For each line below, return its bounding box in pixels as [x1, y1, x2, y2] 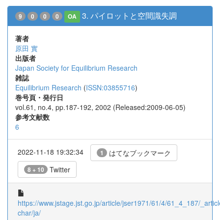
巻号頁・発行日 [15, 92, 63, 102]
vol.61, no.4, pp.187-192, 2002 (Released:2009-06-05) [15, 102, 186, 112]
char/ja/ [18, 208, 41, 218]
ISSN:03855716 [86, 82, 135, 92]
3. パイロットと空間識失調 [82, 10, 177, 21]
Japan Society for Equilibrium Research [15, 63, 137, 73]
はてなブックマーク [107, 148, 171, 158]
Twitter [48, 165, 70, 174]
